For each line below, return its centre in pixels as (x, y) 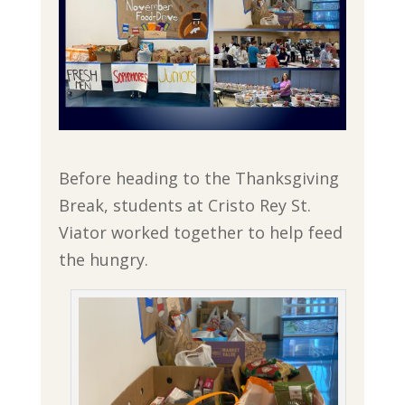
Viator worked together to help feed (200, 233)
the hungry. (103, 260)
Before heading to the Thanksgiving (198, 179)
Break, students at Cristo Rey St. (184, 206)
